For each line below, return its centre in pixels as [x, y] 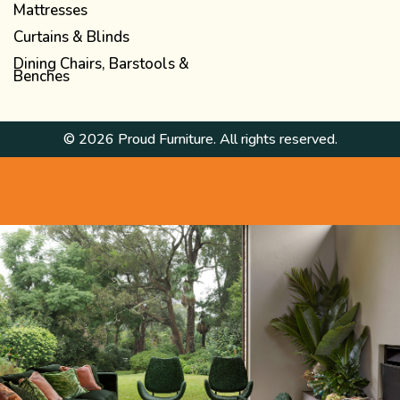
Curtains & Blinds [71, 37]
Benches [42, 76]
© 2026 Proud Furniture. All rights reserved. [200, 139]
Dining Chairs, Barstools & [101, 64]
